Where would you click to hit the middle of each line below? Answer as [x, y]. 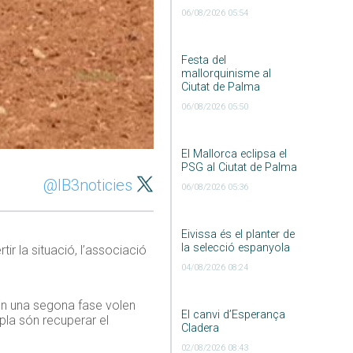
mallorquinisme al [226, 74]
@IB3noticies [88, 186]
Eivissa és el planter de [238, 235]
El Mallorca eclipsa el [234, 154]
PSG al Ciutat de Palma [239, 168]
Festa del [203, 61]
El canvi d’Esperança [233, 315]
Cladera [200, 329]
